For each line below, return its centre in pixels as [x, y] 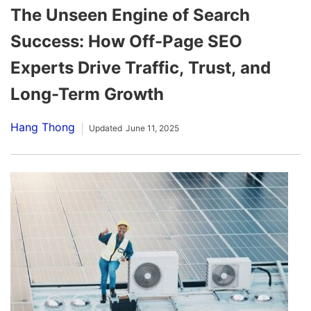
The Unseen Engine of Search [130, 15]
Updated [106, 128]
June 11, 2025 [152, 128]
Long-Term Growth [87, 94]
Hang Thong [43, 127]
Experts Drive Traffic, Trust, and [141, 68]
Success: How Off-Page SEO [126, 42]
